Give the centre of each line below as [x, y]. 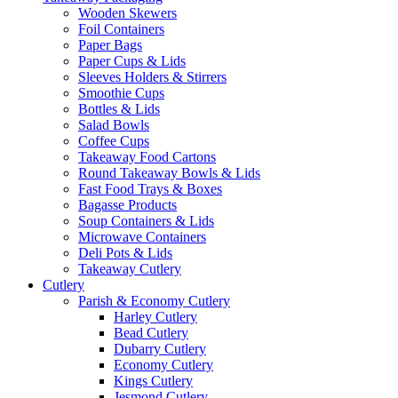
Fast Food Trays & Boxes [150, 188]
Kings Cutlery [153, 380]
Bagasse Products [127, 204]
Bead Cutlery [151, 332]
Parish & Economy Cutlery [154, 300]
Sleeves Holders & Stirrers [152, 76]
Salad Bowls [114, 124]
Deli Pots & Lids [125, 252]
